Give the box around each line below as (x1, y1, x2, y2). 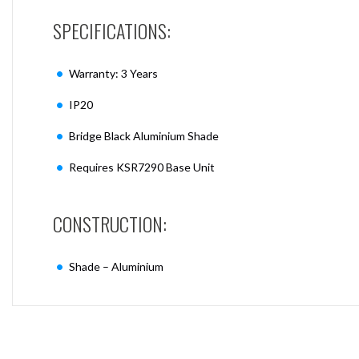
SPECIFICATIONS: (53, 15, 171, 45)
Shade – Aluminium (69, 259, 163, 273)
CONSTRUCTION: (53, 208, 171, 238)
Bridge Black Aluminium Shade (69, 128, 219, 143)
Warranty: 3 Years (69, 66, 158, 80)
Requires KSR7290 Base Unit (69, 159, 215, 174)
